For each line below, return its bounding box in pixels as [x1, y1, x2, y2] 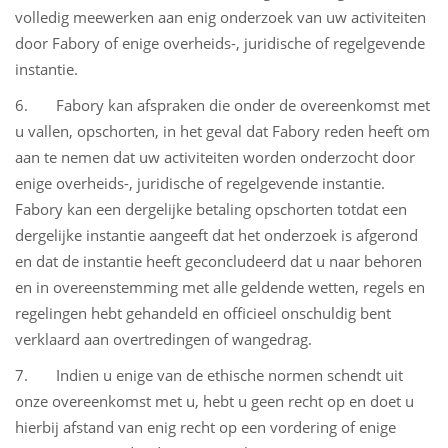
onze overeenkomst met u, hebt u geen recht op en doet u [15, 391, 414, 411]
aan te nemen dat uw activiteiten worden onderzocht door [15, 147, 415, 167]
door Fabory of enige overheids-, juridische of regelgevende [15, 33, 425, 53]
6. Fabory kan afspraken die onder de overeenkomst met [15, 95, 430, 115]
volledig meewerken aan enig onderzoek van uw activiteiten [15, 7, 426, 27]
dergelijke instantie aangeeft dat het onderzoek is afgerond [15, 225, 418, 245]
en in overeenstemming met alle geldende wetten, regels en [15, 277, 425, 297]
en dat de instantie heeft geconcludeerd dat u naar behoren [15, 251, 422, 271]
